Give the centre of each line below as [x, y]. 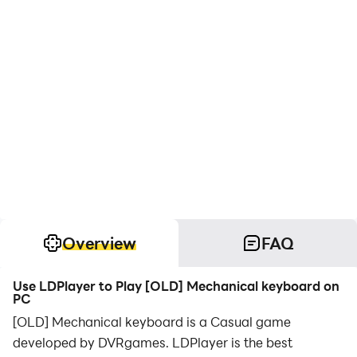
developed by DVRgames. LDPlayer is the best [153, 342]
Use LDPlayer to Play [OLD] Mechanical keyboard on [176, 286]
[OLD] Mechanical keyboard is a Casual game [152, 322]
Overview [99, 243]
